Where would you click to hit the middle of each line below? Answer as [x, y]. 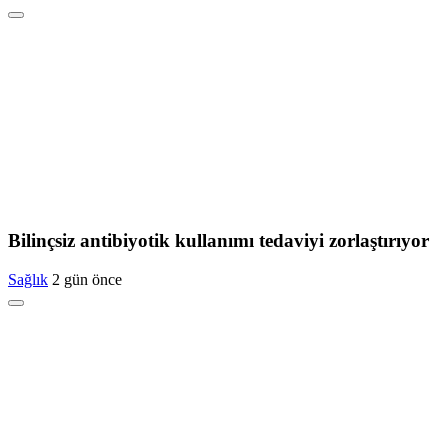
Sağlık [28, 279]
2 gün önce [87, 279]
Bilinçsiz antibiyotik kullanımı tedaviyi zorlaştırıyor [218, 241]
